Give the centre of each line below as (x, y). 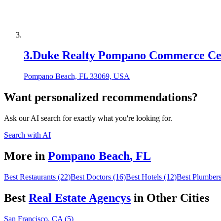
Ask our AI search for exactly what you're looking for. (88, 118)
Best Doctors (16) (98, 177)
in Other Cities (171, 198)
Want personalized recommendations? (101, 97)
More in (24, 156)
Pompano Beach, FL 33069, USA (77, 76)
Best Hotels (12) (151, 177)
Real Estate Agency (77, 198)
